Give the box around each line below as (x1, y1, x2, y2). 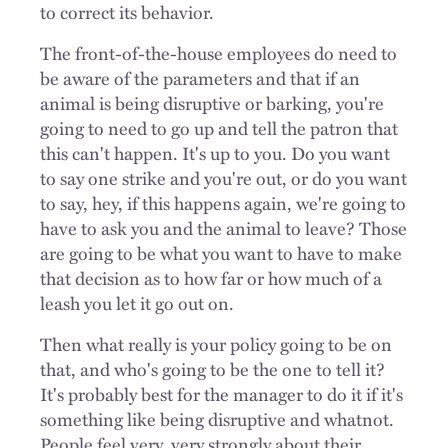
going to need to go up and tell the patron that (40, 114, 398, 141)
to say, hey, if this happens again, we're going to (40, 189, 406, 216)
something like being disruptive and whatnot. (40, 405, 394, 432)
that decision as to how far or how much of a (40, 264, 382, 291)
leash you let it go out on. (40, 289, 234, 316)
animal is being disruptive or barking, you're (40, 89, 384, 116)
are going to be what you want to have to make (40, 239, 402, 266)
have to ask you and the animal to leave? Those (40, 214, 407, 241)
